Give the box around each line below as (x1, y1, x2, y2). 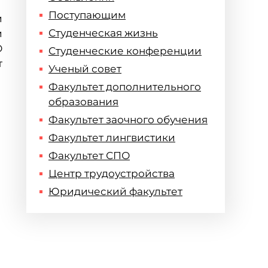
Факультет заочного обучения (48, 114, 208, 126)
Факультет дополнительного (48, 81, 201, 93)
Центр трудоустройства (48, 167, 175, 179)
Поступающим (48, 9, 126, 21)
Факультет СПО (48, 150, 130, 162)
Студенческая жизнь (48, 27, 158, 39)
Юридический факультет (48, 185, 182, 197)
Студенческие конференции (48, 45, 202, 57)
